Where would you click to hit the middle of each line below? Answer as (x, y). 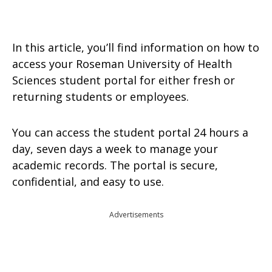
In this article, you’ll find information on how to (136, 47)
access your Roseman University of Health (122, 64)
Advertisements (136, 215)
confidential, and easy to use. (88, 182)
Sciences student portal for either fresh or (124, 80)
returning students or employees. (100, 97)
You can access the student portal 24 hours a (130, 132)
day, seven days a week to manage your (115, 149)
